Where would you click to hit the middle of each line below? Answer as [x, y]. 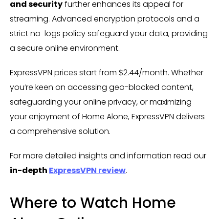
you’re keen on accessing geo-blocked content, [102, 87]
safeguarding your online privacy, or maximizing [101, 102]
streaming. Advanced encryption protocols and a [105, 19]
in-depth [29, 170]
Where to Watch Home [93, 203]
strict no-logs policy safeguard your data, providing [109, 33]
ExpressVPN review [87, 170]
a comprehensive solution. [60, 131]
